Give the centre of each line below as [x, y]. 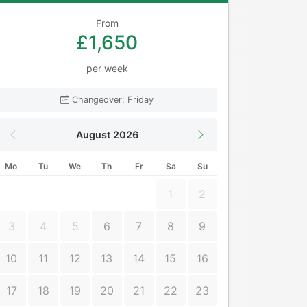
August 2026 [107, 135]
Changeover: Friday [113, 100]
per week [107, 69]
